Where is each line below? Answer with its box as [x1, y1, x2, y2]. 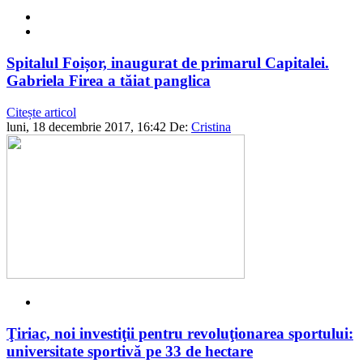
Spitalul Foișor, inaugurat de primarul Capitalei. [6, 54, 329, 72]
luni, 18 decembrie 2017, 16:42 [6, 119, 166, 134]
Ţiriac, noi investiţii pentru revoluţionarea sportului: [6, 324, 353, 342]
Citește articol [6, 105, 76, 119]
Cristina [191, 119, 231, 134]
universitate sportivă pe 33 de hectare [6, 342, 253, 360]
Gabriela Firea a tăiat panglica [6, 72, 211, 90]
